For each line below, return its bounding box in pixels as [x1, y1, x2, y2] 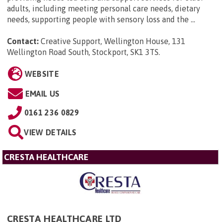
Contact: [7, 37, 39, 46]
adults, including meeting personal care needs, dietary [7, 4, 200, 13]
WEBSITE [24, 69, 59, 79]
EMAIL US [25, 89, 60, 99]
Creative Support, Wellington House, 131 [41, 37, 185, 46]
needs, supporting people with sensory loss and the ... [7, 15, 195, 24]
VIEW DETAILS [24, 128, 77, 137]
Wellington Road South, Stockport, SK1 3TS [7, 48, 159, 57]
